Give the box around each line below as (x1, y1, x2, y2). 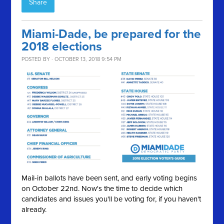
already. (21, 204, 49, 214)
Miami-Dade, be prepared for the (21, 27, 201, 41)
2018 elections (21, 39, 102, 54)
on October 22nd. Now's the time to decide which (21, 183, 183, 193)
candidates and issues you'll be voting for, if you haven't (21, 194, 201, 203)
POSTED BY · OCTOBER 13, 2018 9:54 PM (21, 56, 122, 62)
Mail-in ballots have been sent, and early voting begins (21, 173, 197, 182)
